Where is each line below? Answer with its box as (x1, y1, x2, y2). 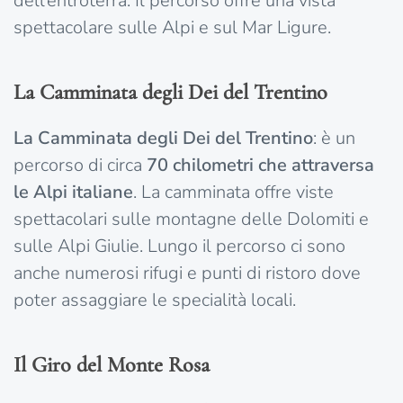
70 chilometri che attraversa (147, 153, 374, 178)
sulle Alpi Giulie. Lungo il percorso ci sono (13, 234, 345, 259)
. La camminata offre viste (133, 180, 334, 205)
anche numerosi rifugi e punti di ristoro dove (13, 261, 361, 286)
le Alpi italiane (13, 180, 133, 205)
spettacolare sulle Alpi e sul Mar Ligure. (13, 15, 331, 40)
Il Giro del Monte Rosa (13, 352, 210, 379)
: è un (313, 126, 355, 151)
